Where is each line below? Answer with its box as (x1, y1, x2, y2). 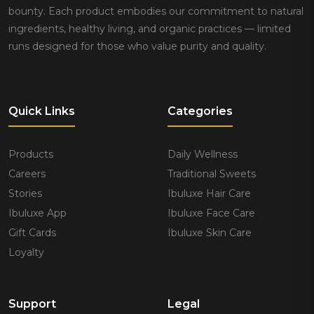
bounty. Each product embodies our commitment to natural (8, 4, 303, 18)
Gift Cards (8, 226, 56, 239)
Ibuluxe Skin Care (168, 226, 252, 239)
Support (8, 296, 56, 310)
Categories (168, 104, 233, 118)
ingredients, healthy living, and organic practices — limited (8, 22, 291, 35)
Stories (8, 186, 42, 200)
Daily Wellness (168, 147, 238, 161)
